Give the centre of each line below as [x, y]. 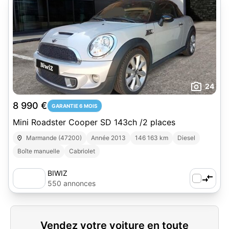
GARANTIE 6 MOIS [75, 106]
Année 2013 [109, 138]
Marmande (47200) [54, 138]
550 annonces [72, 183]
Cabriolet [82, 151]
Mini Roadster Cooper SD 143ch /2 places [94, 122]
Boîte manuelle [39, 151]
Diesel [187, 138]
